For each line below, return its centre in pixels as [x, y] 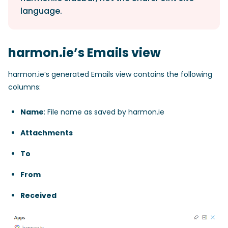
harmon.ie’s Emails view [84, 53]
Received [38, 195]
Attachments [47, 133]
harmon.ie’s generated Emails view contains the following [110, 74]
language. [41, 11]
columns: [24, 87]
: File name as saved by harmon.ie [104, 112]
